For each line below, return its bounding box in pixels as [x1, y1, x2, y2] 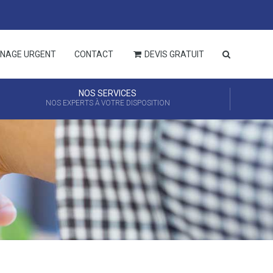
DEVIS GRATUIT [143, 49, 204, 59]
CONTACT [74, 49, 113, 59]
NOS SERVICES [79, 88, 137, 98]
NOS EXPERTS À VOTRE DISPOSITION [45, 99, 170, 107]
